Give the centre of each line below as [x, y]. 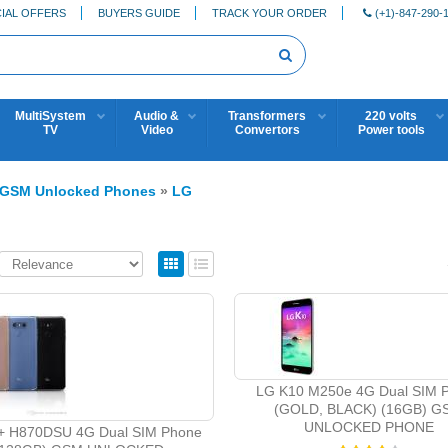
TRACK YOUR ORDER [269, 12]
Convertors [267, 130]
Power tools [391, 130]
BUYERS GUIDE [139, 12]
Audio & [156, 116]
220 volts [391, 116]
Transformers [267, 116]
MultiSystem [50, 116]
